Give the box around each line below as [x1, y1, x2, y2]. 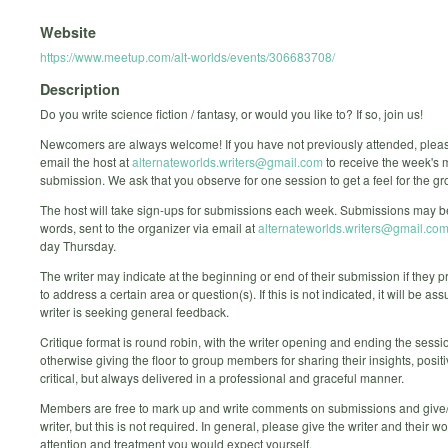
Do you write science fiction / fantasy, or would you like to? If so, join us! [40, 105, 423, 123]
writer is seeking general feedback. [40, 303, 229, 321]
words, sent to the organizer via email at [40, 219, 258, 237]
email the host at [40, 153, 132, 171]
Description [40, 79, 120, 100]
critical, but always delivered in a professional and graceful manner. [40, 369, 404, 387]
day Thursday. [40, 237, 116, 255]
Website [40, 21, 96, 42]
